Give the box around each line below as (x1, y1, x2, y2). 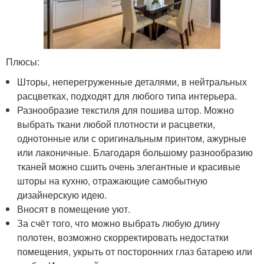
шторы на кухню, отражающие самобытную (17, 174, 208, 188)
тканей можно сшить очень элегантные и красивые (17, 160, 241, 174)
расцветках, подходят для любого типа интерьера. (17, 89, 237, 103)
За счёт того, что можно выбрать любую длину (17, 216, 220, 230)
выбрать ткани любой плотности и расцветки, (17, 117, 216, 131)
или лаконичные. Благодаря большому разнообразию (17, 146, 253, 160)
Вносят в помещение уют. (17, 202, 131, 216)
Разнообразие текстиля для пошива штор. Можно (17, 103, 235, 117)
